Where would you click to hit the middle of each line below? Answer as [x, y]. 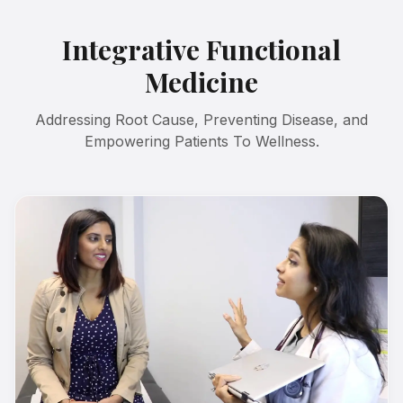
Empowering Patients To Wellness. [201, 142]
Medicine [201, 82]
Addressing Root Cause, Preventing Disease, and [201, 120]
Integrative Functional [201, 50]
